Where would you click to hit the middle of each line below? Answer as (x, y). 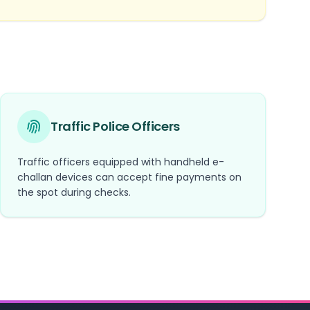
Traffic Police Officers (115, 126)
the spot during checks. (74, 192)
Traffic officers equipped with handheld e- (121, 162)
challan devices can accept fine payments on (129, 177)
